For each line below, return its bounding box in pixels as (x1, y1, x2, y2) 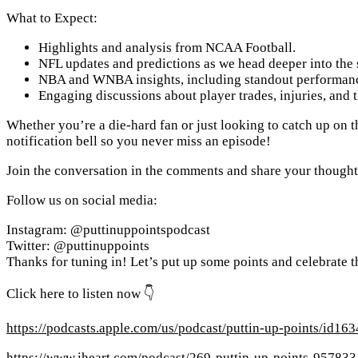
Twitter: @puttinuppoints (6, 237, 149, 253)
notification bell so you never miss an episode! (6, 133, 271, 149)
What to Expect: (6, 10, 97, 26)
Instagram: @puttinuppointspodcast (6, 221, 210, 237)
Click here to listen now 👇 (6, 285, 155, 301)
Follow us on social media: (6, 192, 157, 208)
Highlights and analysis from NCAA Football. (38, 39, 296, 55)
